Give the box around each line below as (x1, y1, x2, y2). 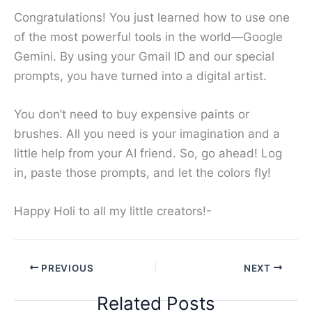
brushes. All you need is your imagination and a (14, 127, 280, 141)
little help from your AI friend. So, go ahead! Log (14, 146, 282, 161)
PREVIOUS (38, 262, 94, 274)
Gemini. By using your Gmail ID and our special (14, 49, 274, 63)
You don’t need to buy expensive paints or (14, 107, 249, 122)
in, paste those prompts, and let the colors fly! (14, 166, 271, 180)
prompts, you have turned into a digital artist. (14, 68, 267, 83)
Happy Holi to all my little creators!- (14, 204, 212, 219)
